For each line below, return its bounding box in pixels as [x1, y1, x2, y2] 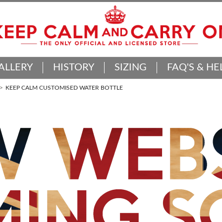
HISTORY [53, 62, 94, 72]
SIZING [114, 62, 147, 72]
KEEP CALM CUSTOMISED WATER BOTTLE [5, 84, 123, 91]
